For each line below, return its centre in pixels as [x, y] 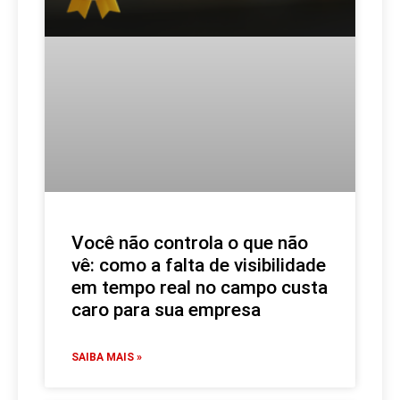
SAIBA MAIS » [107, 357]
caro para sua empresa [168, 309]
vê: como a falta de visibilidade [199, 265]
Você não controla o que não [190, 242]
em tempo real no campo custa [200, 287]
